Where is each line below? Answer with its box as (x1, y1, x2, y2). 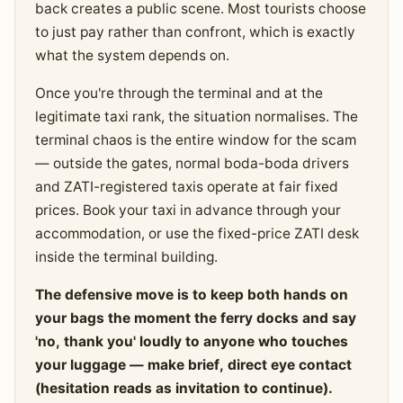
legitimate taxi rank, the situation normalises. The (34, 108, 358, 126)
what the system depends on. (34, 47, 229, 65)
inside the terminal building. (34, 248, 218, 266)
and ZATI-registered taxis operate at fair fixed (34, 178, 338, 196)
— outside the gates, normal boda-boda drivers (34, 155, 349, 173)
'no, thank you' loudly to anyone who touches (34, 333, 348, 351)
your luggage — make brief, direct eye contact (34, 356, 352, 374)
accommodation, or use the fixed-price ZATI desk (34, 225, 359, 243)
